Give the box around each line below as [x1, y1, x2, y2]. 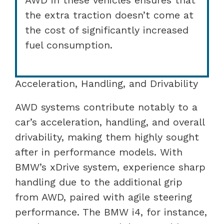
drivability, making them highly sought [15, 130, 199, 143]
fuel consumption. [25, 38, 112, 51]
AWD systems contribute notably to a [15, 100, 197, 113]
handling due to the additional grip [15, 175, 182, 188]
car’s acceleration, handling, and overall [15, 115, 204, 128]
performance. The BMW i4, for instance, [15, 205, 207, 218]
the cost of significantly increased [25, 23, 188, 36]
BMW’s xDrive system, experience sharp [15, 160, 205, 173]
